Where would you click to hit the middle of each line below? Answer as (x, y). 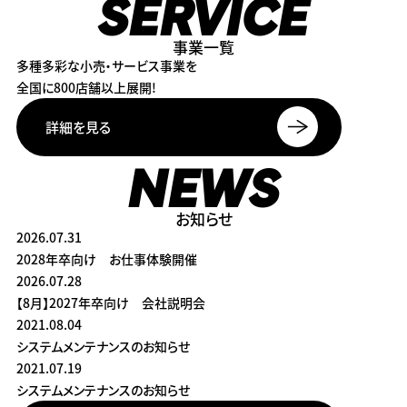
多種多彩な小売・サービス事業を (106, 65)
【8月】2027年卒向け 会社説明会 (110, 302)
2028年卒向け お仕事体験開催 (106, 258)
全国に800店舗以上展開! (86, 87)
